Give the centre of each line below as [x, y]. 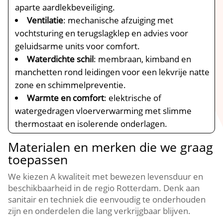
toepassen [38, 159]
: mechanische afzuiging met [118, 20]
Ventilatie [45, 20]
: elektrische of [133, 98]
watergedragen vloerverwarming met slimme [104, 111]
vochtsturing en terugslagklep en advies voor [102, 33]
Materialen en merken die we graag [111, 147]
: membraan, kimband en [143, 59]
